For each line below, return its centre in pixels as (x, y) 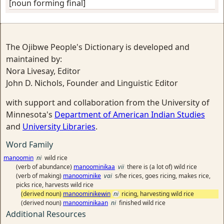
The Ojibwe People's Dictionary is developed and (98, 47)
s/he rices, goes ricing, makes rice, (163, 176)
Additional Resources (46, 214)
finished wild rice (142, 203)
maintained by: (34, 59)
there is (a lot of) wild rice (162, 167)
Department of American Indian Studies (130, 114)
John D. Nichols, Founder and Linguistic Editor (92, 83)
